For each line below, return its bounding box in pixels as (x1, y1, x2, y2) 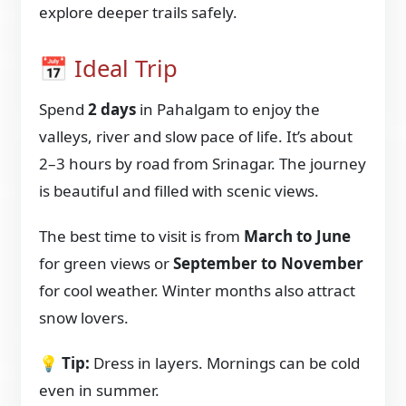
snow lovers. (39, 306, 130, 328)
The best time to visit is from (39, 225, 245, 246)
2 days (88, 98, 137, 120)
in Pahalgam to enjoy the (136, 98, 321, 120)
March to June (244, 225, 352, 246)
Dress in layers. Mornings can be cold (90, 352, 361, 373)
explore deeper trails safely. (39, 2, 238, 24)
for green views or (39, 252, 174, 274)
